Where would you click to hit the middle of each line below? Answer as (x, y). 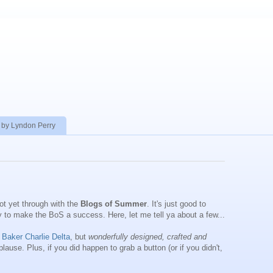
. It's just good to (176, 204)
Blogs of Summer (114, 204)
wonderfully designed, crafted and (147, 237)
